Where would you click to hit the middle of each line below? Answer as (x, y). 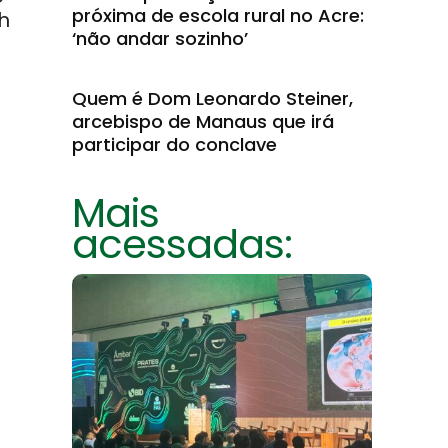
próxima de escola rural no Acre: (218, 15)
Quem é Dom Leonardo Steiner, (212, 98)
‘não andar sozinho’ (160, 38)
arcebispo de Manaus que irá (203, 121)
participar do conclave (174, 144)
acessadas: (182, 244)
